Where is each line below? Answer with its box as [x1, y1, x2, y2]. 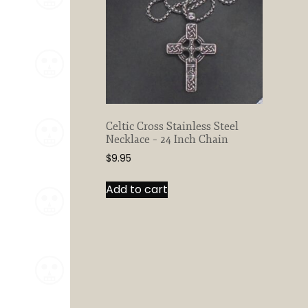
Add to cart [105, 181, 168, 198]
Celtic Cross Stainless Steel [105, 120, 239, 134]
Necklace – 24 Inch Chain [105, 133, 228, 147]
